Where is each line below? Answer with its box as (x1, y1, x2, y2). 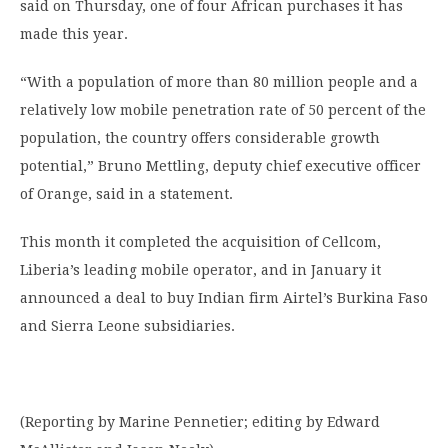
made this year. (20, 26, 128, 43)
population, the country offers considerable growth (20, 130, 380, 147)
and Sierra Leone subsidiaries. (20, 318, 235, 335)
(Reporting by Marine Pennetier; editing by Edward (20, 414, 380, 431)
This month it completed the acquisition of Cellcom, (20, 234, 381, 251)
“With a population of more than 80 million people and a (20, 74, 418, 91)
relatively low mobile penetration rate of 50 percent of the (20, 102, 426, 119)
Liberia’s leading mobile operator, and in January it (20, 262, 381, 279)
